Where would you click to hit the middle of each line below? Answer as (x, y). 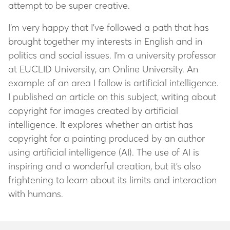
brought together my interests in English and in (105, 41)
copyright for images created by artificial (93, 110)
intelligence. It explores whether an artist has (101, 124)
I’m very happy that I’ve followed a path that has (109, 27)
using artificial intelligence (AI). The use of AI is (104, 152)
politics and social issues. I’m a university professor (112, 55)
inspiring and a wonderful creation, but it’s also (104, 166)
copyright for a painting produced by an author (107, 138)
